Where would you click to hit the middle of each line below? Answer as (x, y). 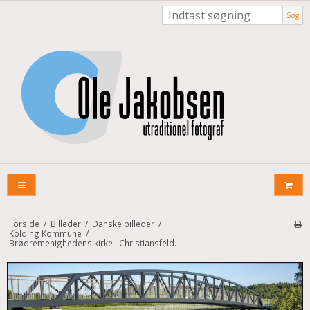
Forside (24, 224)
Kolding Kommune (45, 234)
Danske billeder (123, 224)
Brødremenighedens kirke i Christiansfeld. (92, 243)
